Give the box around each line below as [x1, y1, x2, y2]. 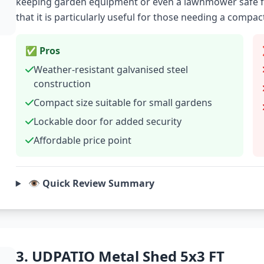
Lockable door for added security [33, 115, 181, 128]
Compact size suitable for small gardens [33, 96, 212, 109]
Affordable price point [33, 134, 131, 147]
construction [33, 77, 91, 90]
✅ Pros [25, 44, 60, 57]
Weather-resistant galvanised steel [33, 63, 188, 76]
